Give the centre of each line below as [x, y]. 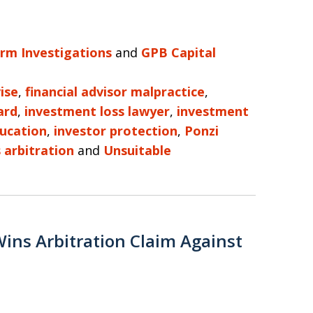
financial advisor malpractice [115, 92]
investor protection [116, 131]
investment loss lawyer [97, 111]
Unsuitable [137, 150]
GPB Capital [179, 52]
